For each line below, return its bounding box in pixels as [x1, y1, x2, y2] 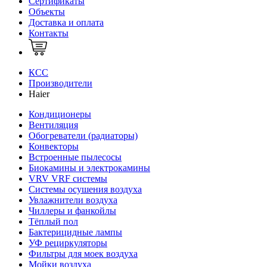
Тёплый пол [29, 216, 78, 226]
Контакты [29, 27, 69, 38]
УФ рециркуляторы [29, 237, 107, 248]
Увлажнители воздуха [29, 194, 117, 205]
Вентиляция [29, 119, 78, 130]
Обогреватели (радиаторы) [29, 130, 138, 141]
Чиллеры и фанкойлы [29, 205, 116, 216]
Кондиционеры [29, 108, 91, 119]
